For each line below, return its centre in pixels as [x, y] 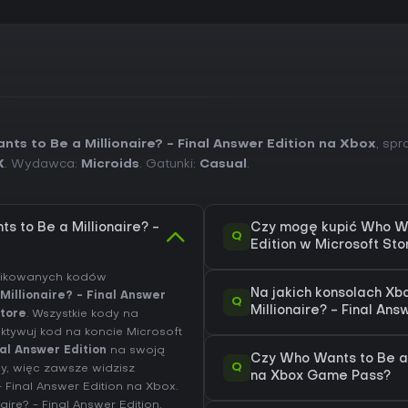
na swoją [136, 351]
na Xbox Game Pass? [321, 377]
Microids [110, 164]
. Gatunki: [169, 164]
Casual [223, 164]
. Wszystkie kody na [82, 314]
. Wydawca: [43, 164]
